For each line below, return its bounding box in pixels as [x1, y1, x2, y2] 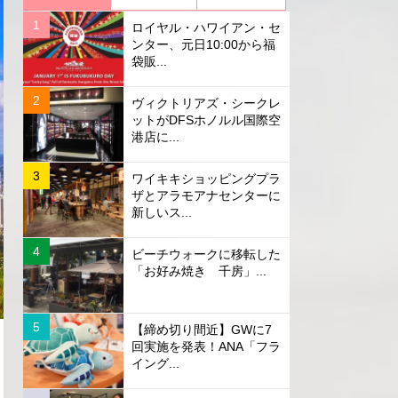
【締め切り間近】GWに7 [131, 322, 272, 338]
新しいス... [131, 205, 192, 220]
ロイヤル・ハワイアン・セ [131, 20, 281, 36]
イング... [131, 356, 179, 371]
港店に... [131, 130, 179, 145]
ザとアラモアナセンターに [131, 188, 281, 203]
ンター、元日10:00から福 [131, 37, 275, 52]
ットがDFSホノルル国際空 [131, 113, 281, 128]
